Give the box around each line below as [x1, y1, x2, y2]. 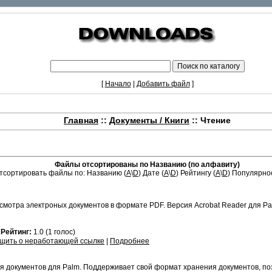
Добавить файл [136, 80, 190, 88]
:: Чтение [189, 115, 231, 125]
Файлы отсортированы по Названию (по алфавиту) [55, 160, 240, 169]
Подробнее [110, 237, 149, 245]
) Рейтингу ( [175, 169, 216, 177]
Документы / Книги [109, 115, 189, 125]
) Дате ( [138, 169, 164, 177]
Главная [64, 115, 98, 125]
